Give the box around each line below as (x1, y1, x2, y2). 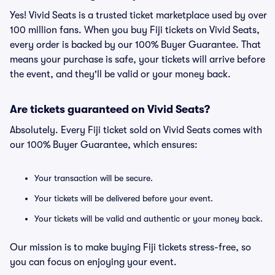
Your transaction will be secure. (34, 173, 153, 183)
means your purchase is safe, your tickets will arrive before (10, 54, 265, 65)
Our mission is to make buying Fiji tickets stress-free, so (10, 242, 251, 253)
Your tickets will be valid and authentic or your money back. (34, 214, 263, 223)
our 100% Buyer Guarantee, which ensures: (10, 139, 198, 150)
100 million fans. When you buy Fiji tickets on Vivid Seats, (10, 25, 260, 36)
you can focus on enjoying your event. (10, 257, 177, 268)
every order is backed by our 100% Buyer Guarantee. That (10, 39, 261, 50)
